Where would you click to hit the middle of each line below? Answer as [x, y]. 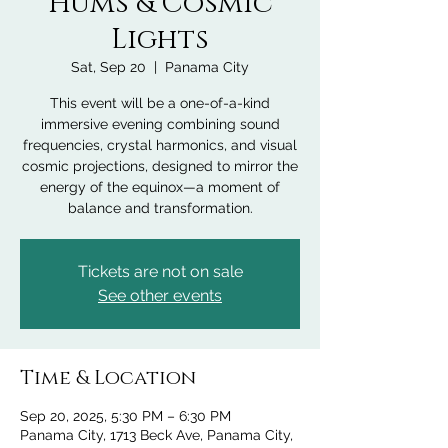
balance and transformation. [160, 208]
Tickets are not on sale [160, 271]
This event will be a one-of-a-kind [160, 103]
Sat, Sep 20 [108, 67]
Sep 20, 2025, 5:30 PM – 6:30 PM [125, 416]
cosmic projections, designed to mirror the [160, 166]
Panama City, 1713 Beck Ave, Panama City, [156, 435]
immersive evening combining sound [160, 124]
